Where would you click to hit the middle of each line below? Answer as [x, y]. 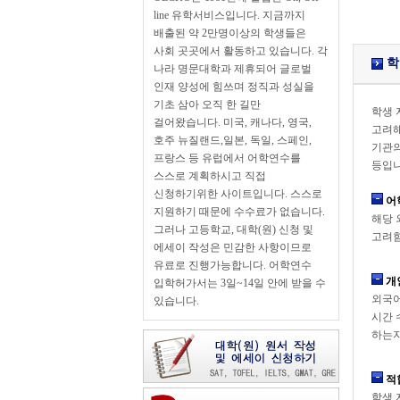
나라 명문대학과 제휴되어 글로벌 [232, 69]
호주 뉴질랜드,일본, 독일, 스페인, [232, 140]
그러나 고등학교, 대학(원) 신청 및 [233, 229]
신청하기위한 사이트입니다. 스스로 [237, 194]
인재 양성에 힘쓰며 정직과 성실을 [233, 87]
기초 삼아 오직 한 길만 [207, 104]
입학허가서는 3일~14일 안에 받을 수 [239, 283]
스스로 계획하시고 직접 [209, 176]
